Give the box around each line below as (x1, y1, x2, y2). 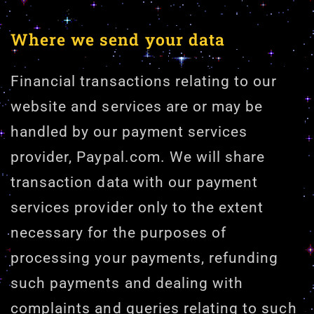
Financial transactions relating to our (11, 72, 278, 90)
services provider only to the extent (11, 198, 264, 216)
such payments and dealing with (11, 274, 244, 292)
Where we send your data (11, 28, 225, 50)
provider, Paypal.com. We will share (11, 148, 266, 165)
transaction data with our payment (11, 173, 259, 191)
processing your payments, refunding (11, 249, 279, 266)
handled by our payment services (11, 123, 248, 140)
